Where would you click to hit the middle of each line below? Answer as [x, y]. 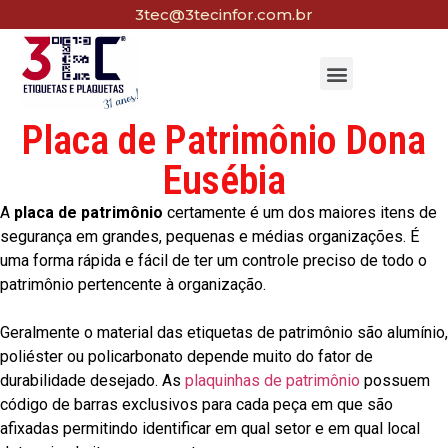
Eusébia [224, 181]
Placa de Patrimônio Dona [224, 141]
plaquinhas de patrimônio [272, 381]
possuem [395, 381]
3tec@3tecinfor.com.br [224, 14]
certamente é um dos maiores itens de [300, 213]
